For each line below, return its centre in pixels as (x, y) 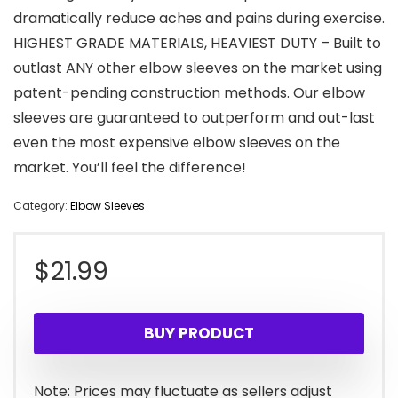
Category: (42, 206)
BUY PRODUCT (199, 334)
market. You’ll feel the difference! (130, 168)
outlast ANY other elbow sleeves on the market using (198, 68)
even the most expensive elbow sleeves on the (177, 143)
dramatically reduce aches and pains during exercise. (199, 19)
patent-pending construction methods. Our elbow (189, 93)
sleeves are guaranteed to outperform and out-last (194, 118)
